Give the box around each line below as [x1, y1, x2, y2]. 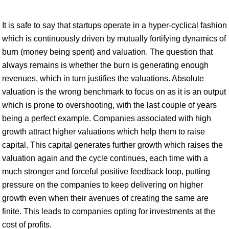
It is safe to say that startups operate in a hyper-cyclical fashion [2, 21, 227, 30]
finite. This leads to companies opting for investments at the [2, 207, 215, 216]
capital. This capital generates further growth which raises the [2, 141, 223, 149]
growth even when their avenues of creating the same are [2, 194, 209, 202]
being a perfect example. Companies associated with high [2, 114, 211, 123]
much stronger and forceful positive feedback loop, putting [2, 167, 210, 176]
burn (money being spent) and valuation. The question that [2, 48, 213, 56]
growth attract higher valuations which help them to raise [2, 127, 205, 136]
